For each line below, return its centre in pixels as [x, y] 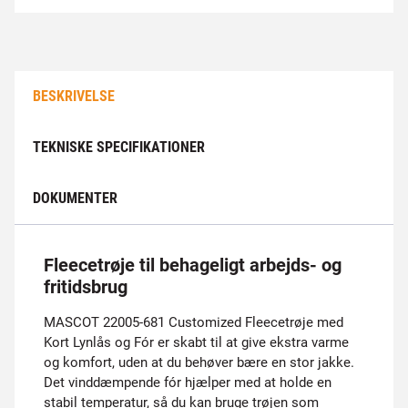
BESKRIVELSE [74, 96]
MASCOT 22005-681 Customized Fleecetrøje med [194, 322]
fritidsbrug [86, 287]
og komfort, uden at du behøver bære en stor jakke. [199, 362]
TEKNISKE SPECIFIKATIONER [119, 147]
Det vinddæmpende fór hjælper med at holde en [188, 382]
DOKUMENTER [75, 198]
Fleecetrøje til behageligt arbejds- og [193, 265]
